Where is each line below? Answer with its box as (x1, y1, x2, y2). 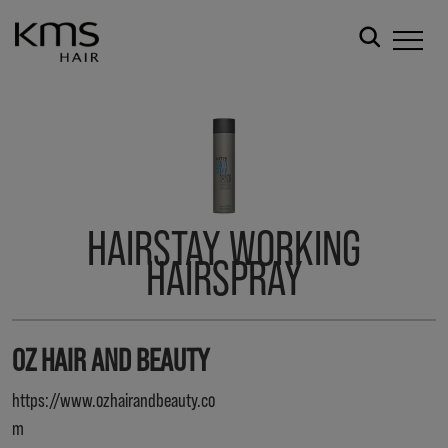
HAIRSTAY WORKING (87, 217, 361, 276)
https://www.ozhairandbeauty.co (12, 387, 215, 412)
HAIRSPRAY (145, 247, 303, 306)
